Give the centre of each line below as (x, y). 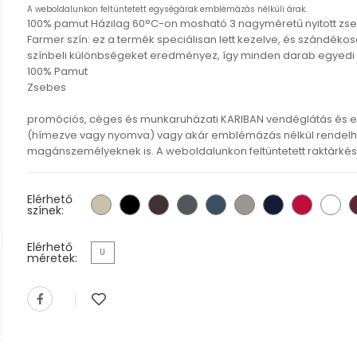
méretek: (52, 259)
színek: (45, 211)
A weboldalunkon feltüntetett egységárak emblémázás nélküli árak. (167, 10)
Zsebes (46, 88)
